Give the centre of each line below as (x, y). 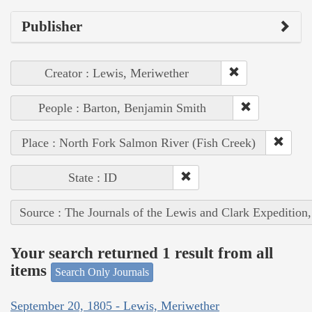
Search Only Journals (102, 272)
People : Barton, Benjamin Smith (122, 108)
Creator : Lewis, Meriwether (116, 73)
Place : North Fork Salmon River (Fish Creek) (139, 142)
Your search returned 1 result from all (142, 253)
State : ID (92, 177)
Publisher (52, 26)
